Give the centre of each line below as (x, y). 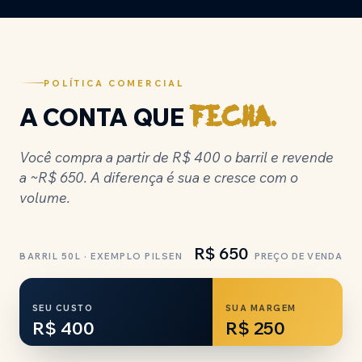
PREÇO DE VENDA (298, 256)
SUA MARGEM (261, 308)
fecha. (233, 119)
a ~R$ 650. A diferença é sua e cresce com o (159, 177)
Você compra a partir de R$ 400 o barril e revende (177, 157)
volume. (45, 197)
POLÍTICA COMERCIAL (114, 83)
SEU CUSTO (63, 308)
